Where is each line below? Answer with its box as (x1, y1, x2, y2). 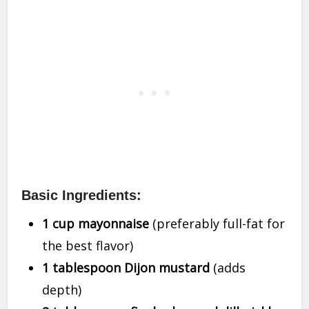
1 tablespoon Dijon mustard (42, 259, 210, 277)
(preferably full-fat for (149, 215, 286, 232)
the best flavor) (42, 237, 134, 255)
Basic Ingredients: (21, 188, 142, 203)
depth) (42, 281, 82, 299)
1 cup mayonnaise (42, 215, 150, 232)
